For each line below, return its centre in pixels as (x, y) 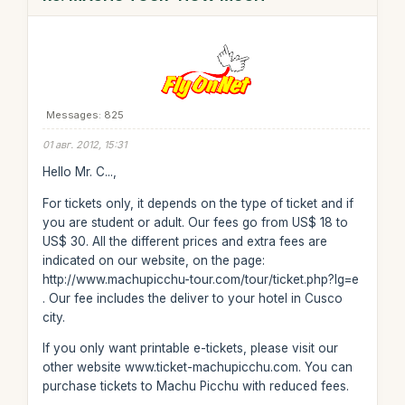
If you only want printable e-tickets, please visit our (190, 348)
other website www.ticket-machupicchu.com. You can (197, 367)
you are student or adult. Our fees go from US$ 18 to (195, 222)
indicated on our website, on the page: (153, 260)
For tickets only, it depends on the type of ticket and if (198, 203)
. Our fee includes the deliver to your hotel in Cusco (192, 298)
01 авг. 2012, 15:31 (84, 144)
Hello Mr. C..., (79, 172)
